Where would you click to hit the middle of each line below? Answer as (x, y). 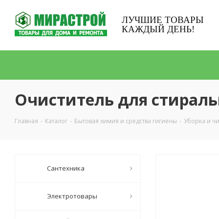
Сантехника (66, 168)
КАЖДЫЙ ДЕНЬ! (158, 29)
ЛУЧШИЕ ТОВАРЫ (163, 20)
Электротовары (72, 196)
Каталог (56, 121)
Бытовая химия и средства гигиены (126, 121)
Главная (26, 121)
